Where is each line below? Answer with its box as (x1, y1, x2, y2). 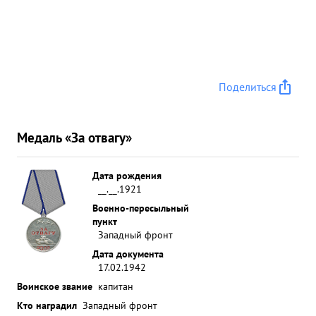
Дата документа (92, 247, 164, 260)
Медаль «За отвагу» (17, 128, 132, 146)
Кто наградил (17, 298, 77, 312)
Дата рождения (92, 169, 162, 182)
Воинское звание (17, 279, 92, 293)
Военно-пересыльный (92, 201, 189, 214)
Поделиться (219, 80, 276, 94)
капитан (98, 279, 133, 293)
